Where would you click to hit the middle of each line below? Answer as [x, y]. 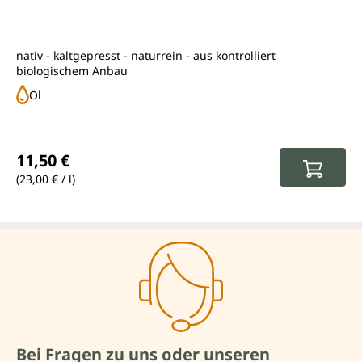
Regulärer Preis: [69, 145]
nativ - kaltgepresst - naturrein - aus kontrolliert [146, 55]
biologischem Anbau [72, 71]
